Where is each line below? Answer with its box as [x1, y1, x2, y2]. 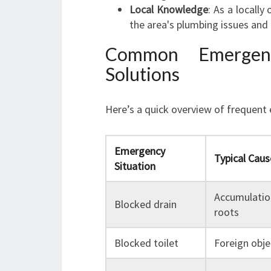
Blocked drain [114, 197, 177, 211]
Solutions [105, 63, 180, 85]
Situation [114, 159, 155, 173]
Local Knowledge [129, 2, 208, 16]
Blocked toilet [114, 236, 178, 250]
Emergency [114, 144, 165, 158]
